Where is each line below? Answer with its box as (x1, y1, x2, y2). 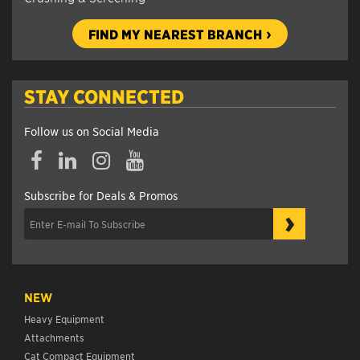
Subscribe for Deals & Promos (24, 187, 178, 202)
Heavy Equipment (24, 312, 104, 325)
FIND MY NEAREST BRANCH (88, 25, 262, 42)
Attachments (24, 330, 84, 343)
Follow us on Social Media (24, 123, 159, 138)
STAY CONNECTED (24, 84, 184, 107)
